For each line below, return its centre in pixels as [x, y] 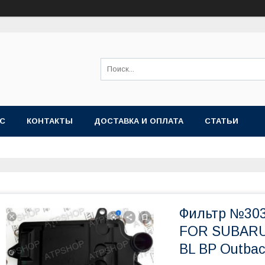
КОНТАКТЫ [50, 121]
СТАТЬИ [222, 121]
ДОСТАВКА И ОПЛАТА [139, 121]
